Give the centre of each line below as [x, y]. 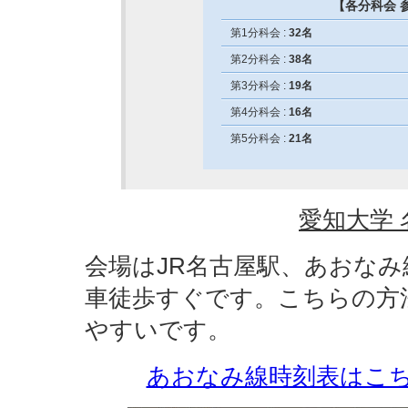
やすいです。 [158, 330]
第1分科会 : [259, 33]
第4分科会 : [259, 112]
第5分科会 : [259, 138]
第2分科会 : [259, 59]
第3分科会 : [259, 86]
